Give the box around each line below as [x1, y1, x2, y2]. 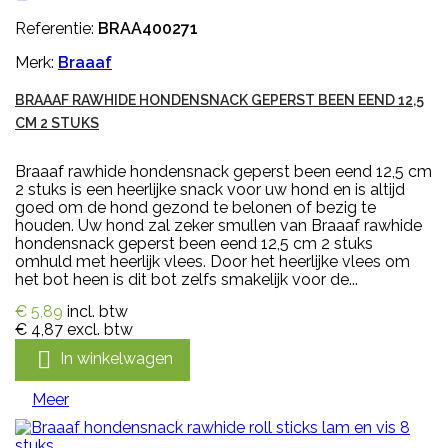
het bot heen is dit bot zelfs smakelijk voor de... [15, 270, 358, 290]
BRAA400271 [98, 19, 198, 39]
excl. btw [67, 320, 133, 340]
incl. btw [67, 302, 128, 322]
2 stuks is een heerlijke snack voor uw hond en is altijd [15, 180, 405, 200]
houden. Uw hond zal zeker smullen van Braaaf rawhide [15, 216, 422, 236]
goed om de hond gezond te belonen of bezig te [15, 198, 376, 218]
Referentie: [15, 19, 98, 39]
